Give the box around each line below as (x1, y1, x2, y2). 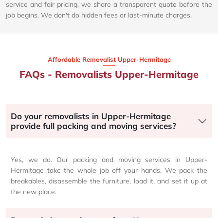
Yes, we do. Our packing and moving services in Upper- (11, 155, 207, 164)
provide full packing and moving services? (11, 120, 176, 131)
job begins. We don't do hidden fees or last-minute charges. (6, 10, 192, 19)
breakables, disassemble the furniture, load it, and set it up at (11, 176, 207, 185)
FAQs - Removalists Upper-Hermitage (19, 68, 199, 80)
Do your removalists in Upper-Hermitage (11, 110, 171, 121)
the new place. (11, 187, 56, 196)
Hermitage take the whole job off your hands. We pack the (11, 165, 207, 175)
